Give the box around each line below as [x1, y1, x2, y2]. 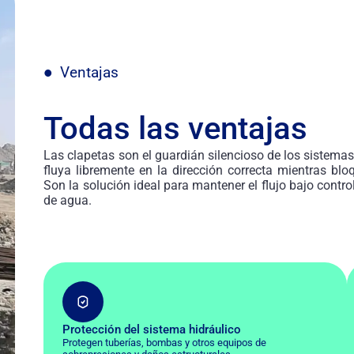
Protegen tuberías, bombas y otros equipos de [62, 336, 267, 348]
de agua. [43, 192, 92, 208]
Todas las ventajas [43, 109, 308, 147]
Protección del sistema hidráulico [62, 322, 242, 337]
